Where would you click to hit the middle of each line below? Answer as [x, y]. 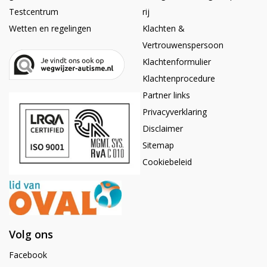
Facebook [28, 255]
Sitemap [158, 145]
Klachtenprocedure [179, 78]
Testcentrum [34, 12]
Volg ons [31, 235]
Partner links [166, 95]
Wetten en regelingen [50, 28]
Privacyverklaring [175, 112]
